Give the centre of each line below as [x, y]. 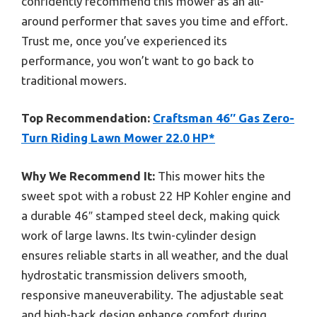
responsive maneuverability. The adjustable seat [152, 294]
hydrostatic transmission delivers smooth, [134, 275]
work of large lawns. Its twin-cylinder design [139, 235]
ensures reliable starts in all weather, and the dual [155, 255]
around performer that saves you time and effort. [155, 21]
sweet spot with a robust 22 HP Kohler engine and [156, 195]
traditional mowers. [74, 80]
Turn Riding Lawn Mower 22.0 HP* [118, 138]
